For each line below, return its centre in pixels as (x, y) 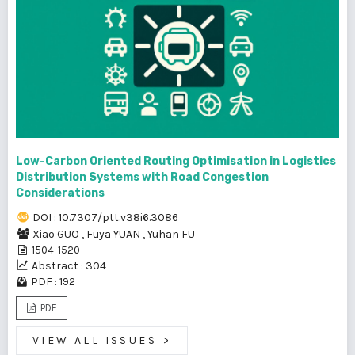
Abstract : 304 (69, 265)
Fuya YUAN (115, 234)
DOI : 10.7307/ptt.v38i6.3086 (105, 217)
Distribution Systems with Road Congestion (142, 177)
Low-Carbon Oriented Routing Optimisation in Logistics (176, 161)
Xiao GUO (57, 234)
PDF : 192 (53, 281)
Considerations (60, 193)
